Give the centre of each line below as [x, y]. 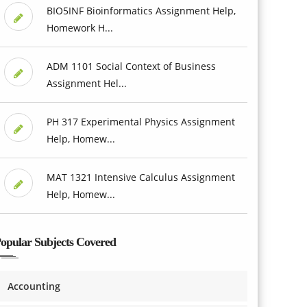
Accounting [34, 286]
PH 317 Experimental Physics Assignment [140, 121]
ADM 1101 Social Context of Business [131, 66]
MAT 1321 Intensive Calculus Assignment [140, 177]
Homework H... [79, 27]
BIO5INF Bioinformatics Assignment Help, [141, 10]
